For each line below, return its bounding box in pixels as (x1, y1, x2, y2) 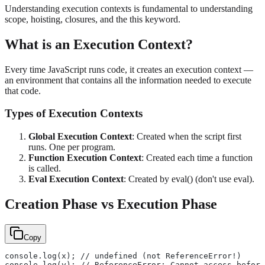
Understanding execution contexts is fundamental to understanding (5, 3, 253, 14)
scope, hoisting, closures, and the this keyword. (5, 14, 180, 24)
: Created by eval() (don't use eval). (124, 174, 254, 185)
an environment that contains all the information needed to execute (5, 75, 251, 85)
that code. (5, 85, 41, 96)
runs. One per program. (28, 142, 115, 153)
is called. (28, 163, 61, 174)
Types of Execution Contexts (5, 107, 143, 120)
